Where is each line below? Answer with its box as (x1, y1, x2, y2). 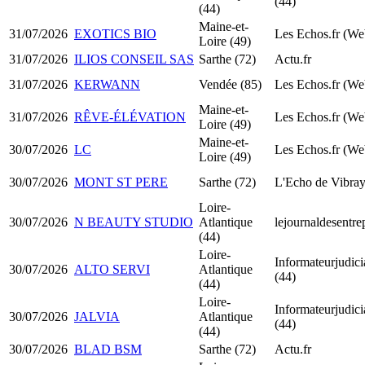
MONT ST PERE (74, 174, 168, 189)
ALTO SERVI (74, 262, 150, 276)
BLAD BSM (74, 341, 142, 356)
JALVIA (74, 309, 120, 323)
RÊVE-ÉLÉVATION (74, 109, 186, 124)
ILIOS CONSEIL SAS (74, 51, 194, 66)
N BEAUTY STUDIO (74, 214, 193, 229)
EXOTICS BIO (74, 26, 156, 41)
